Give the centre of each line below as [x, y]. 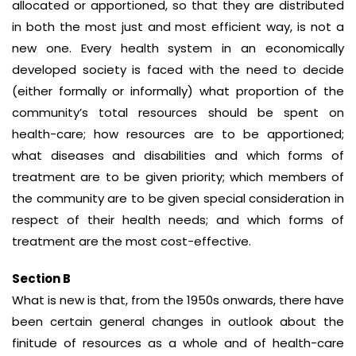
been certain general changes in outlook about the [178, 321]
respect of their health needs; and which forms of [178, 220]
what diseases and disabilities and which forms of [178, 155]
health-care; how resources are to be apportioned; [178, 134]
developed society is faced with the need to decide [178, 70]
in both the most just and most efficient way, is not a [178, 27]
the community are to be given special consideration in [178, 198]
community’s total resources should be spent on [178, 112]
